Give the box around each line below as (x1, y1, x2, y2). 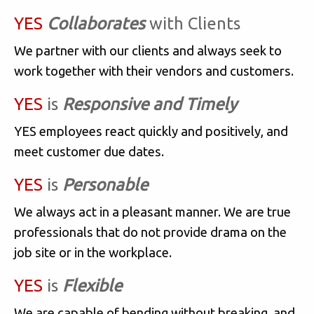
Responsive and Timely (62, 94, 237, 114)
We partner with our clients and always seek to (14, 43, 282, 57)
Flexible (62, 275, 122, 295)
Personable (62, 175, 148, 194)
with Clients (145, 13, 240, 33)
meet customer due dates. (14, 144, 164, 158)
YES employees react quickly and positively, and (14, 123, 288, 138)
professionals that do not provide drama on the (14, 224, 287, 239)
